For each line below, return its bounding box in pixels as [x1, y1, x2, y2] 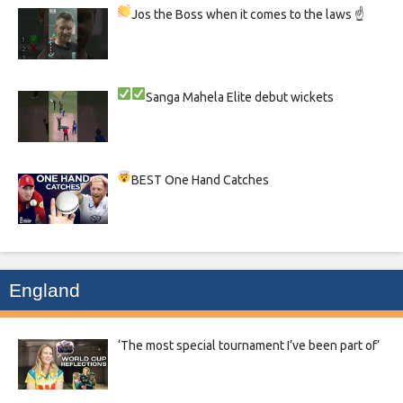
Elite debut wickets [227, 90, 335, 105]
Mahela [183, 90, 228, 105]
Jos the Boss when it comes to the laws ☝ [131, 7, 365, 22]
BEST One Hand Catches [131, 173, 270, 188]
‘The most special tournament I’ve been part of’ [117, 337, 380, 353]
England [9, 279, 80, 300]
